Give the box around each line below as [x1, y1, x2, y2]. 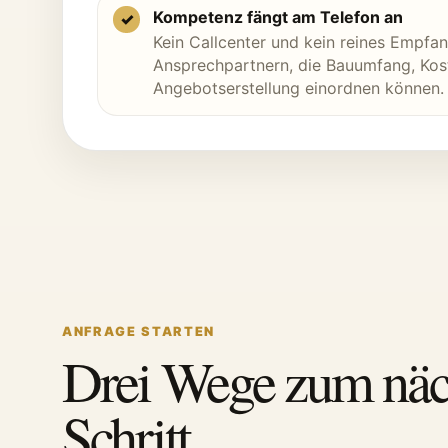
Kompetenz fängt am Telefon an [153, 7, 403, 27]
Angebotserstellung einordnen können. [153, 78, 444, 98]
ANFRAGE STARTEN [62, 324, 215, 339]
